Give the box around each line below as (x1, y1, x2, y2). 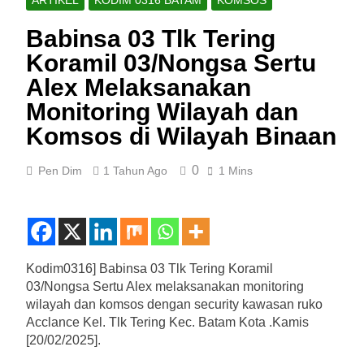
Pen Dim (38, 163, 82, 177)
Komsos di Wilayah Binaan (26, 122, 336, 149)
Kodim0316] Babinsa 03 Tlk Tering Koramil (26, 261, 273, 275)
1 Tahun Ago (103, 163, 167, 177)
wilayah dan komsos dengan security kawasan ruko (26, 297, 323, 311)
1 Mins (219, 163, 253, 177)
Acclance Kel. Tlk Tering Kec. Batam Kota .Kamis (26, 314, 309, 329)
